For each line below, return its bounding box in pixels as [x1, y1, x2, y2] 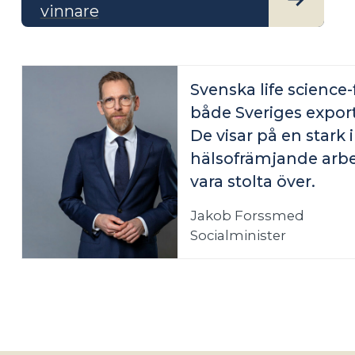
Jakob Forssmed [190, 207, 305, 223]
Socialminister [190, 227, 287, 243]
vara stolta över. [190, 171, 316, 191]
